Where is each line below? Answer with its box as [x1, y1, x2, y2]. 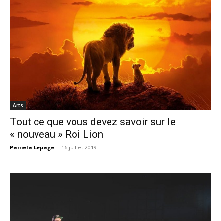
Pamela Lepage [10, 144, 54, 151]
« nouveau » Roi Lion [10, 128, 103, 141]
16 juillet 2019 [61, 144, 97, 151]
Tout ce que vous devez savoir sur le [10, 116, 176, 128]
